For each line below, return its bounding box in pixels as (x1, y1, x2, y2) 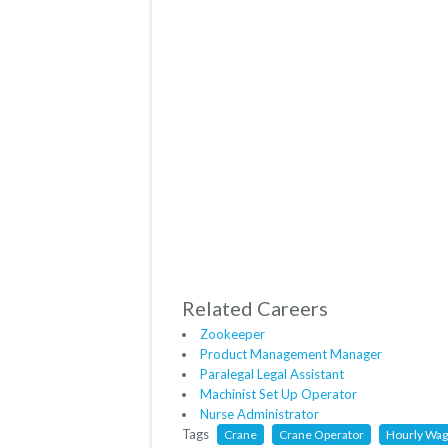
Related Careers (182, 296, 328, 321)
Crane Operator (279, 427, 364, 443)
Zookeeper (200, 326, 265, 343)
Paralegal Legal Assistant (200, 366, 344, 383)
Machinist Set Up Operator (200, 386, 357, 403)
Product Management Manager (200, 346, 382, 363)
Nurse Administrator (200, 406, 319, 423)
